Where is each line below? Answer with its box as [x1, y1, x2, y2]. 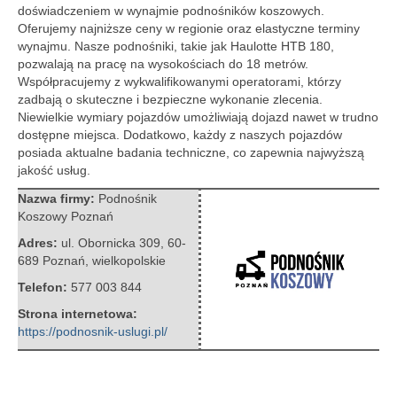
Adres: [18, 236, 61, 250]
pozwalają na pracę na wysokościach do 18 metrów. [18, 57, 308, 71]
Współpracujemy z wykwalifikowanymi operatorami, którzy [18, 74, 341, 89]
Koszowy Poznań [18, 209, 113, 223]
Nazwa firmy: [18, 191, 98, 206]
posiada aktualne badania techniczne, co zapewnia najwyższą [18, 145, 364, 160]
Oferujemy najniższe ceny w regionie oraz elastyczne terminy [18, 21, 360, 35]
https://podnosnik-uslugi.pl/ [18, 324, 167, 339]
